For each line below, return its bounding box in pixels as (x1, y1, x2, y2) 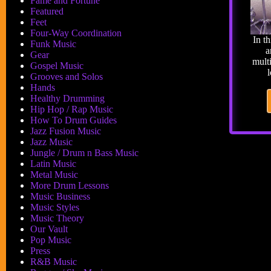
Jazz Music (30, 137, 73, 147)
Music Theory (30, 213, 84, 223)
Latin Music (30, 158, 76, 169)
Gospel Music (30, 60, 83, 71)
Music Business (30, 191, 90, 201)
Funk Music (30, 39, 76, 49)
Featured (30, 6, 64, 16)
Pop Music (30, 235, 71, 245)
